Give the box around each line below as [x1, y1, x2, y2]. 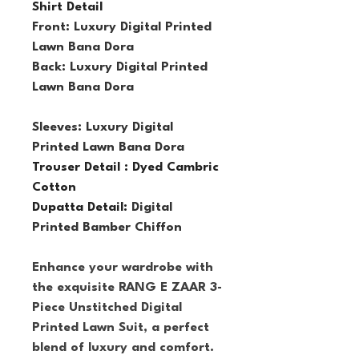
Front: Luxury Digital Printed [32, 21, 216, 34]
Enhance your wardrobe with [32, 261, 217, 274]
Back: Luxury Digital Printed [32, 61, 212, 74]
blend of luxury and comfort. [32, 341, 218, 354]
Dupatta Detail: [32, 201, 131, 214]
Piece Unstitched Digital [32, 301, 186, 314]
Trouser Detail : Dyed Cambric [32, 161, 223, 174]
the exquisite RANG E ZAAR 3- [32, 281, 222, 294]
